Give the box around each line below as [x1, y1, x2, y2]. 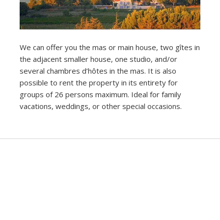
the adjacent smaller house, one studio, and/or [20, 54, 177, 64]
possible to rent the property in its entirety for [20, 77, 178, 87]
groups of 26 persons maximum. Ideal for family [20, 89, 181, 99]
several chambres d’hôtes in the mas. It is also [20, 65, 176, 76]
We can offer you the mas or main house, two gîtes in [20, 42, 200, 52]
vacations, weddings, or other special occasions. [20, 101, 182, 111]
